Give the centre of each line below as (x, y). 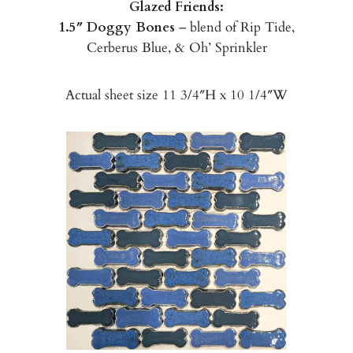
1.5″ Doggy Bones (117, 27)
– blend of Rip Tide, (235, 27)
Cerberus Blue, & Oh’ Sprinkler (176, 47)
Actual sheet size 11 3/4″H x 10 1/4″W (176, 95)
